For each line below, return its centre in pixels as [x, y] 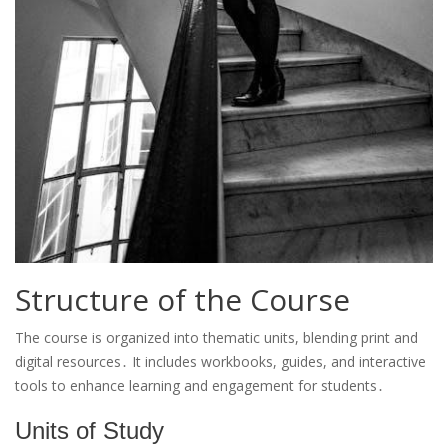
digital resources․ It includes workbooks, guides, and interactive [220, 361]
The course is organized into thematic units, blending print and [216, 337]
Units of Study [89, 430]
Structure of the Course [182, 299]
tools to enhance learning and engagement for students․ [199, 385]
